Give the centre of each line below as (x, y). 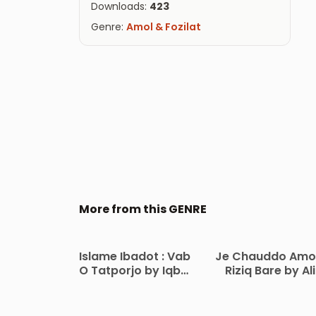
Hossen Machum (135, 284)
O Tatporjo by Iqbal (135, 270)
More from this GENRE (143, 209)
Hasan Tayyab (270, 284)
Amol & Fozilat (164, 26)
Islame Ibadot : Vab (135, 256)
